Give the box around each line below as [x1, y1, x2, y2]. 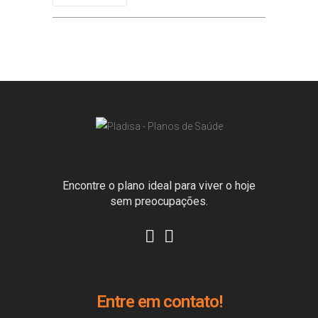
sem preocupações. [110, 194, 208, 209]
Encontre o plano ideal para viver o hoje [62, 179, 256, 193]
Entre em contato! [96, 292, 222, 312]
